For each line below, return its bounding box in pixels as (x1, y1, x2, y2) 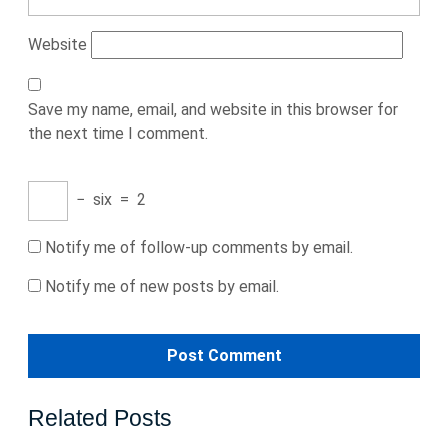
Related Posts (28, 405, 172, 431)
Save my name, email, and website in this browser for (28, 100, 398, 119)
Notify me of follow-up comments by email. (45, 238, 353, 257)
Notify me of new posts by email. (45, 277, 279, 296)
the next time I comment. (28, 124, 208, 143)
